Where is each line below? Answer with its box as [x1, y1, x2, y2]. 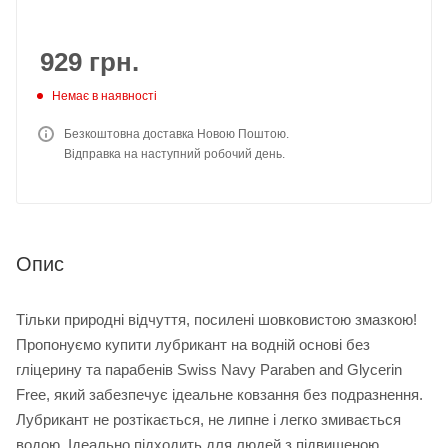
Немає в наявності [52, 88, 157, 103]
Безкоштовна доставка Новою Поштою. [64, 126, 289, 141]
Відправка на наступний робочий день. [64, 146, 285, 161]
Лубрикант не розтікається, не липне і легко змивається [16, 410, 401, 428]
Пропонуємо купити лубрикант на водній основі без [16, 335, 370, 353]
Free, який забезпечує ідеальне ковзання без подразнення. [16, 385, 423, 403]
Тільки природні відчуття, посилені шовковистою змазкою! [16, 310, 417, 328]
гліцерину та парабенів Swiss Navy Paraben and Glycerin [16, 360, 402, 378]
